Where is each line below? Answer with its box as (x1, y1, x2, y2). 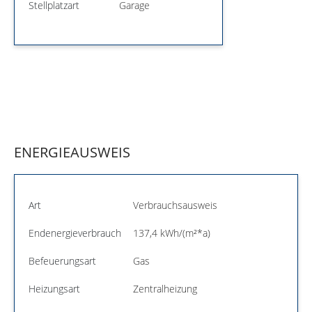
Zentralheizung (133, 281, 197, 295)
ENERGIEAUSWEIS (14, 142, 130, 162)
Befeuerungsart (29, 253, 96, 267)
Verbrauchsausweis (133, 198, 217, 212)
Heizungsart (29, 281, 80, 295)
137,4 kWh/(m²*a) (133, 226, 210, 240)
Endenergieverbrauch (29, 226, 121, 240)
